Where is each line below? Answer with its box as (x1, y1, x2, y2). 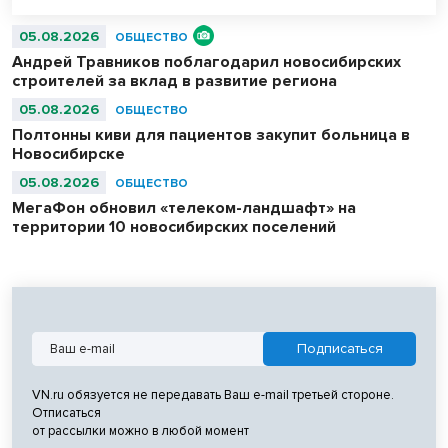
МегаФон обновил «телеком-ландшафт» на (12, 197, 356, 218)
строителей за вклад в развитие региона (12, 70, 337, 91)
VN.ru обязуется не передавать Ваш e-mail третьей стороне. (32, 386, 394, 403)
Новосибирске (12, 143, 125, 164)
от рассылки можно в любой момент (32, 422, 249, 439)
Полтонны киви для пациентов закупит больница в (12, 124, 410, 145)
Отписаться (32, 404, 101, 421)
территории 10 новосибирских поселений (12, 216, 336, 237)
